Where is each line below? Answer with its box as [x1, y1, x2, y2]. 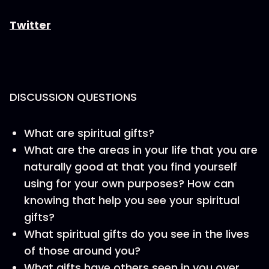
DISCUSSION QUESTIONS [10, 89, 137, 104]
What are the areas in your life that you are [24, 142, 258, 157]
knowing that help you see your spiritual [24, 193, 240, 208]
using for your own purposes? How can [24, 176, 234, 191]
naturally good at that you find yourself [24, 159, 237, 174]
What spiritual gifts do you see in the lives [24, 226, 249, 241]
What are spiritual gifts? [24, 125, 154, 141]
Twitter [10, 17, 51, 32]
